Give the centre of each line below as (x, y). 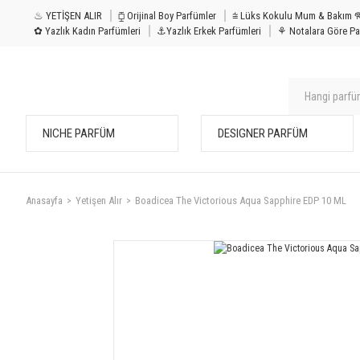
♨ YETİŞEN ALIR (68, 16)
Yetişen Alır (99, 200)
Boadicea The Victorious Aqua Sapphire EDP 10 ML (241, 200)
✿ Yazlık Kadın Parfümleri (87, 31)
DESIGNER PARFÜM (263, 133)
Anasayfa (44, 200)
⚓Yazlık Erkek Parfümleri (209, 31)
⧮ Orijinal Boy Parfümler (167, 16)
